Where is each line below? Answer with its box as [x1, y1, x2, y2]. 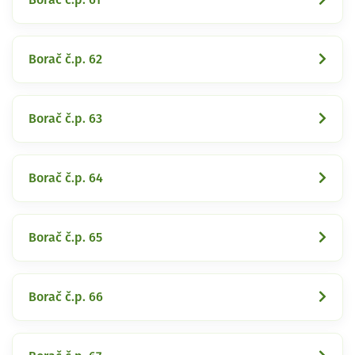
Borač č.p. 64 [29, 171, 103, 185]
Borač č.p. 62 [29, 52, 102, 66]
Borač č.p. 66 [29, 290, 103, 303]
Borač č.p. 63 [29, 112, 102, 125]
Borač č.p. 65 [29, 231, 102, 244]
